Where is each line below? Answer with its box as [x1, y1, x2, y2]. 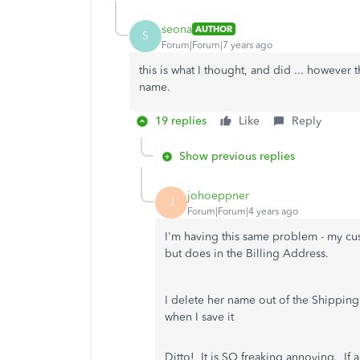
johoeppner [187, 188, 249, 202]
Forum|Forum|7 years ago [162, 39, 272, 51]
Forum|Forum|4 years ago [187, 205, 298, 217]
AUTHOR [195, 23, 232, 35]
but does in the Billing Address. [165, 247, 329, 260]
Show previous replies [179, 149, 295, 163]
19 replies [155, 114, 207, 128]
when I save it [165, 310, 234, 324]
